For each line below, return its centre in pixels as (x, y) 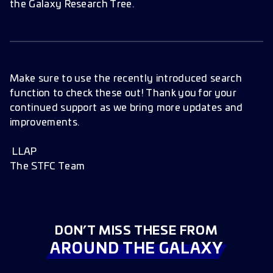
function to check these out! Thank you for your (123, 93)
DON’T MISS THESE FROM (136, 231)
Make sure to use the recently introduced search (126, 79)
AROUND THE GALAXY (136, 249)
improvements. (45, 122)
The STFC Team (48, 166)
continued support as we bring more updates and (126, 108)
